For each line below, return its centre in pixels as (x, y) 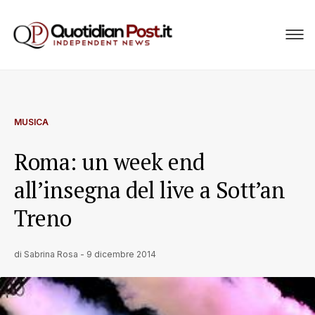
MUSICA (31, 122)
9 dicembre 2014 (121, 254)
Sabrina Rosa (51, 254)
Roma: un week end (109, 162)
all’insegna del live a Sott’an (149, 190)
